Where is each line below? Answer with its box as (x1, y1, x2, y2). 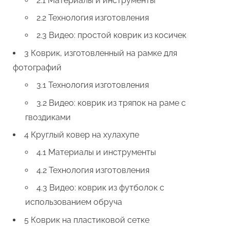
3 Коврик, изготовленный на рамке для (24, 48, 177, 58)
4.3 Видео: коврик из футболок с (36, 183, 164, 193)
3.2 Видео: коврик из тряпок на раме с (36, 98, 186, 108)
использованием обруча (25, 197, 122, 207)
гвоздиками (25, 112, 71, 122)
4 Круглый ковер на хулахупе (24, 130, 139, 140)
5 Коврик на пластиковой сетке (24, 215, 149, 225)
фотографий (13, 62, 62, 72)
